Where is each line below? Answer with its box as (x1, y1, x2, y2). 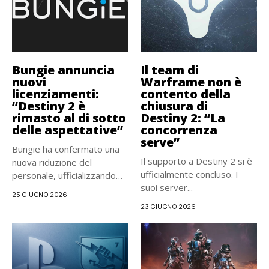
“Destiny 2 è (12, 98, 85, 115)
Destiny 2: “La (141, 110, 225, 127)
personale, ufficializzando (12, 169, 116, 182)
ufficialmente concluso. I (141, 168, 238, 181)
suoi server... (141, 181, 193, 194)
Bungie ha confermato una (12, 143, 119, 156)
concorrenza (141, 122, 217, 139)
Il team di (141, 62, 199, 79)
